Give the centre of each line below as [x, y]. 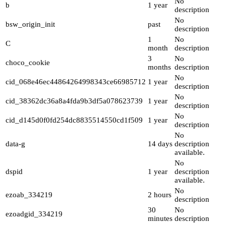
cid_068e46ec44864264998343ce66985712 [76, 82]
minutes [160, 219]
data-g [15, 144]
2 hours [160, 195]
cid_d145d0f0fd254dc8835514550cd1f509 [74, 120]
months [159, 67]
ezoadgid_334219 [34, 214]
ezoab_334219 [29, 195]
